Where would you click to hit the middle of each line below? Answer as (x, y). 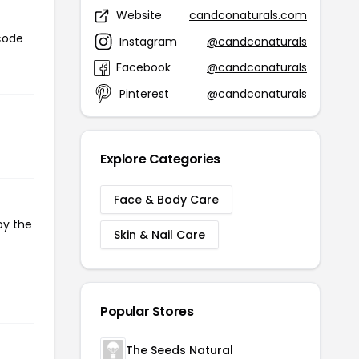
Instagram (148, 41)
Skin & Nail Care (159, 235)
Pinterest (144, 93)
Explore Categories (160, 159)
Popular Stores (147, 311)
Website (139, 15)
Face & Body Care (166, 200)
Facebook (143, 67)
